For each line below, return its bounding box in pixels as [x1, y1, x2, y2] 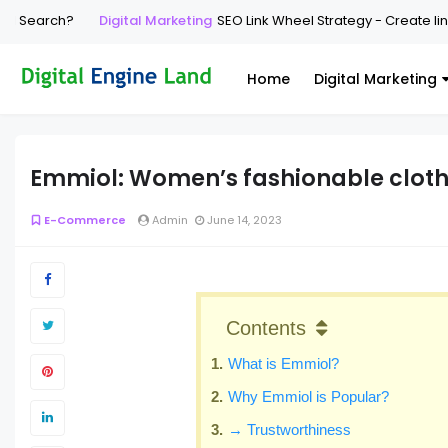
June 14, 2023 [204, 211, 282, 228]
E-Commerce [44, 211, 126, 228]
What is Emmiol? [228, 354, 340, 372]
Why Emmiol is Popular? [228, 387, 390, 405]
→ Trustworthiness [228, 420, 352, 438]
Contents [226, 316, 307, 339]
